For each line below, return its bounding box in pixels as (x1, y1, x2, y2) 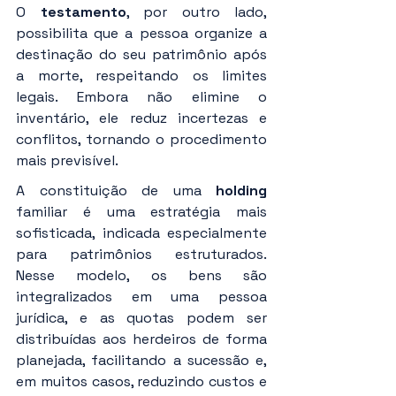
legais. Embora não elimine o (16, 88, 267, 107)
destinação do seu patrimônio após (16, 45, 267, 65)
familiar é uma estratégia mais (16, 202, 267, 222)
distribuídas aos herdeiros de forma (16, 330, 267, 349)
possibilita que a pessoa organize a (16, 24, 267, 43)
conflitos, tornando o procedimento (16, 130, 267, 149)
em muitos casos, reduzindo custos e (16, 372, 267, 392)
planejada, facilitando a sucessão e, (16, 351, 267, 370)
